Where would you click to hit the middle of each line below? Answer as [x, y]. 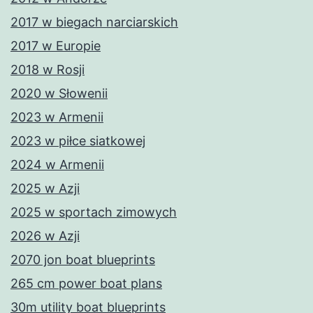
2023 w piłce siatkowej [78, 141]
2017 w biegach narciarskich [94, 22]
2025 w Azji [45, 189]
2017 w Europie [56, 46]
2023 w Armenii [57, 117]
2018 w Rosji [48, 70]
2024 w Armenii [57, 165]
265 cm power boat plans [86, 284]
